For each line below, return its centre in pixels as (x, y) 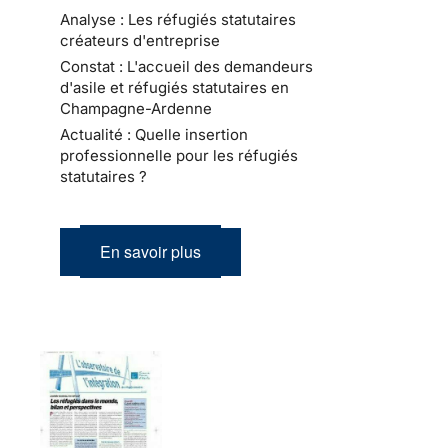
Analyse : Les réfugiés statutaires (178, 19)
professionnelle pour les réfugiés (179, 155)
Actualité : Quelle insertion (154, 134)
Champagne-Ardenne (136, 108)
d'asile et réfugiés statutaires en (174, 87)
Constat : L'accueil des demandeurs (186, 66)
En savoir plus (150, 251)
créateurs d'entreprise (140, 40)
